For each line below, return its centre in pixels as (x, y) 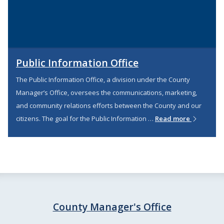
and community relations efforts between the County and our (109, 106)
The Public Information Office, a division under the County (103, 80)
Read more (173, 119)
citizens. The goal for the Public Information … (85, 119)
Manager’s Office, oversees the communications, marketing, (106, 93)
